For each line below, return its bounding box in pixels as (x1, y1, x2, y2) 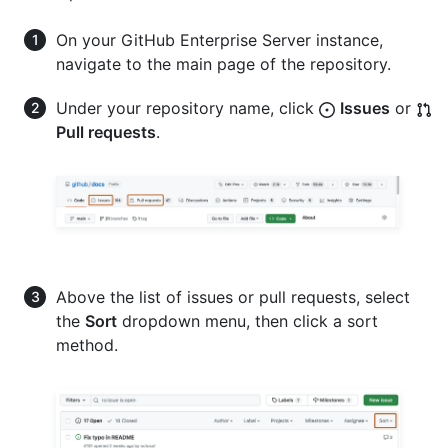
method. (56, 335, 118, 356)
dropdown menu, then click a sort (117, 311, 378, 332)
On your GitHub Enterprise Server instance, (56, 29, 383, 50)
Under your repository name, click (56, 97, 319, 118)
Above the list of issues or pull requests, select (56, 287, 410, 308)
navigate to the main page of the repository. (56, 53, 391, 74)
